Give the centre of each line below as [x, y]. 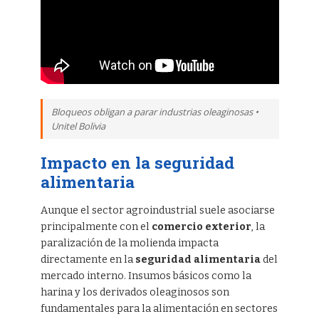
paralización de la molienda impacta [129, 243]
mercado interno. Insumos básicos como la [146, 276]
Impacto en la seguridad [137, 162]
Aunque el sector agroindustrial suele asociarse [157, 210]
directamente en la [88, 259]
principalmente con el [96, 226]
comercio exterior [201, 226]
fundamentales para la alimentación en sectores [159, 308]
